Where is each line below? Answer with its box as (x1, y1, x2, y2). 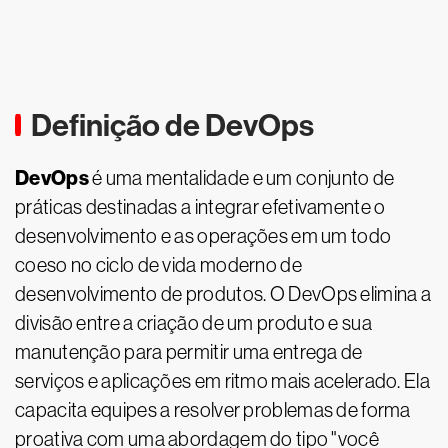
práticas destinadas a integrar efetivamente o (15, 196, 386, 218)
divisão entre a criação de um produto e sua (15, 312, 372, 334)
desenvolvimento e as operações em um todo (15, 225, 392, 247)
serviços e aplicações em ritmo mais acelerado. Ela (15, 370, 430, 392)
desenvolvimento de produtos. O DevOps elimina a (15, 283, 432, 305)
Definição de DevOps (31, 107, 314, 144)
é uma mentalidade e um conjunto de (88, 167, 395, 189)
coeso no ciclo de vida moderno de (15, 254, 302, 276)
